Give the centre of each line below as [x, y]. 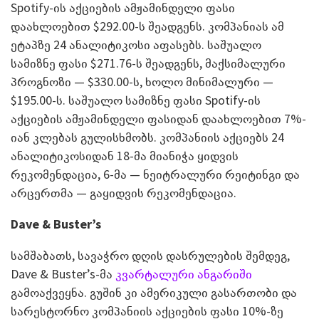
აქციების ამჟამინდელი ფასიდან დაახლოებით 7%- [158, 119]
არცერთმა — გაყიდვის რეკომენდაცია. [124, 193]
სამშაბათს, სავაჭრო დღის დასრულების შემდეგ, [150, 256]
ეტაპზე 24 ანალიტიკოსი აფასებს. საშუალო [136, 45]
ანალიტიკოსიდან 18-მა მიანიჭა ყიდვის [125, 156]
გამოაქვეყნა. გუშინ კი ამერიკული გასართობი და [154, 293]
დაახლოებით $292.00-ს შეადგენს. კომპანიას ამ [147, 26]
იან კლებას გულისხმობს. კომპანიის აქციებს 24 [147, 137]
